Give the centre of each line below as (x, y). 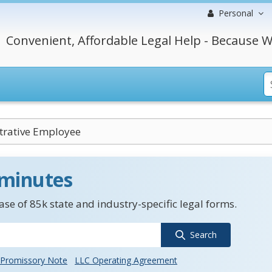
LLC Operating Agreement (126, 260)
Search (203, 235)
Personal (236, 13)
